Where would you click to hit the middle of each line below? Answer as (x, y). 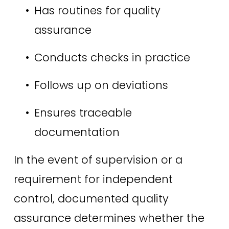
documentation (78, 132)
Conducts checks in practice (113, 58)
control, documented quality (91, 199)
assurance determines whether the (109, 218)
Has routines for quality (97, 11)
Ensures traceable (83, 113)
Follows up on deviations (102, 85)
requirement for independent (93, 179)
